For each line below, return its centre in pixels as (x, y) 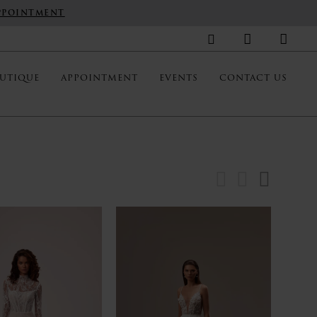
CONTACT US (253, 78)
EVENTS (179, 78)
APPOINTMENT (99, 78)
